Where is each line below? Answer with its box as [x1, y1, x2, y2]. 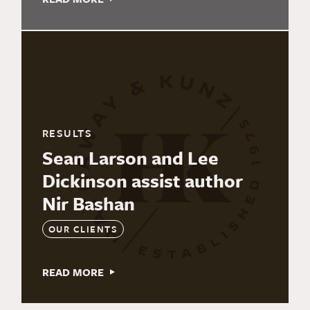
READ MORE [42, 264, 104, 280]
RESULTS [42, 125, 93, 141]
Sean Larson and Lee [42, 145, 219, 172]
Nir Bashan [42, 190, 135, 217]
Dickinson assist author [42, 167, 243, 194]
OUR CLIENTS [48, 222, 118, 237]
